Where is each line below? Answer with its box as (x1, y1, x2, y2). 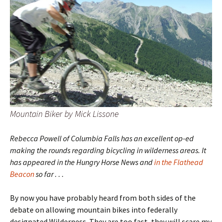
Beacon (10, 169, 34, 179)
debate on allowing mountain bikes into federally (10, 205, 177, 215)
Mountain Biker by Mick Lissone (10, 108, 118, 119)
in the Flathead (154, 157, 203, 167)
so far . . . (34, 169, 64, 179)
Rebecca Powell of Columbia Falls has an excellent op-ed (10, 133, 194, 143)
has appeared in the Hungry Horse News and (10, 157, 154, 167)
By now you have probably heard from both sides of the (10, 193, 196, 203)
